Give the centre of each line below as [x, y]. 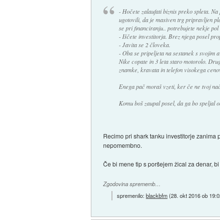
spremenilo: [132, 195]
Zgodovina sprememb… [132, 184]
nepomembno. [123, 145]
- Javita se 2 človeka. [144, 45]
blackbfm [157, 195]
